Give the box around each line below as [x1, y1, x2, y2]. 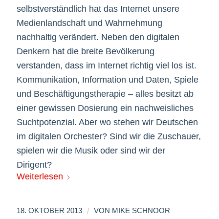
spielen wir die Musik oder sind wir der [16, 146, 165, 156]
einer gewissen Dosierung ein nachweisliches [16, 103, 194, 113]
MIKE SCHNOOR [111, 206, 170, 215]
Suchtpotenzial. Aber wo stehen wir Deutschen [16, 117, 198, 128]
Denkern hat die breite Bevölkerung [16, 46, 154, 57]
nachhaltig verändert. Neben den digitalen [16, 32, 179, 43]
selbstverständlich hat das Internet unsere [16, 4, 179, 14]
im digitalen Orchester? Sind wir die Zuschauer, [16, 131, 201, 142]
